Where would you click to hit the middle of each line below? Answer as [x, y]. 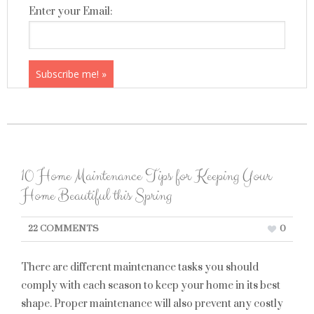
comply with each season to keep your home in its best [151, 286]
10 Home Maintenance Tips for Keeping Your [146, 176]
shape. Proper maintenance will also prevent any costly [152, 304]
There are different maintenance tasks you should [140, 267]
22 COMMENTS [63, 228]
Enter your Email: [70, 12]
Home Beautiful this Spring [96, 196]
